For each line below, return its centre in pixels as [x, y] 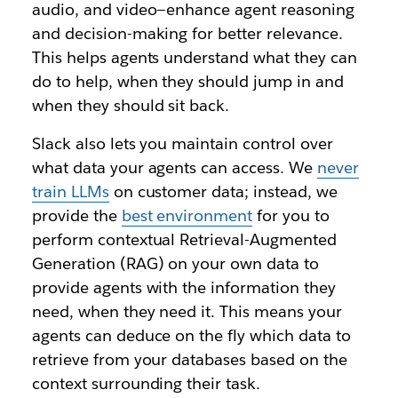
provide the [76, 215]
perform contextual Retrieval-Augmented [184, 239]
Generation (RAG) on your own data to [175, 263]
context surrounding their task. [146, 383]
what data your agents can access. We [175, 167]
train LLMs [70, 191]
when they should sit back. [131, 105]
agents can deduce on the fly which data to [191, 335]
